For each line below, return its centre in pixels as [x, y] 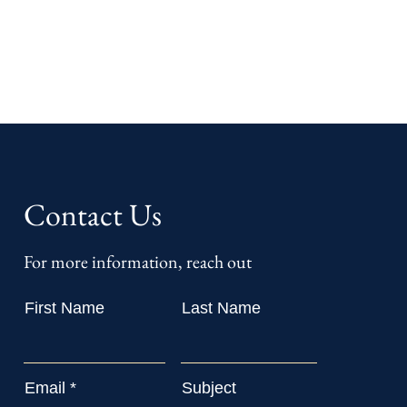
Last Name [221, 308]
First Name [64, 308]
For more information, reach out [137, 262]
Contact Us [92, 214]
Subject [208, 388]
